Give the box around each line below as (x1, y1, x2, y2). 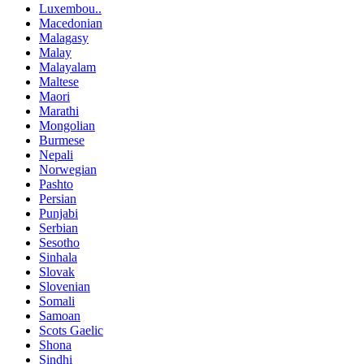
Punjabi (39, 206, 78, 221)
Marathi (39, 104, 79, 119)
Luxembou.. (39, 2, 102, 16)
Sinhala (39, 250, 77, 265)
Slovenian (39, 279, 90, 294)
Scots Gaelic (39, 323, 103, 338)
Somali (39, 294, 75, 309)
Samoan (39, 309, 80, 323)
